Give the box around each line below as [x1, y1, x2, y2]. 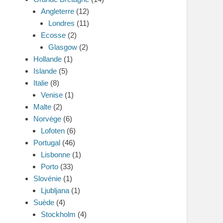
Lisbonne [41, 150, 70, 159]
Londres [48, 19, 75, 27]
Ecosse [41, 31, 66, 39]
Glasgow [48, 43, 77, 51]
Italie [33, 79, 48, 87]
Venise [41, 91, 63, 99]
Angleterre [41, 7, 74, 15]
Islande [33, 67, 57, 75]
